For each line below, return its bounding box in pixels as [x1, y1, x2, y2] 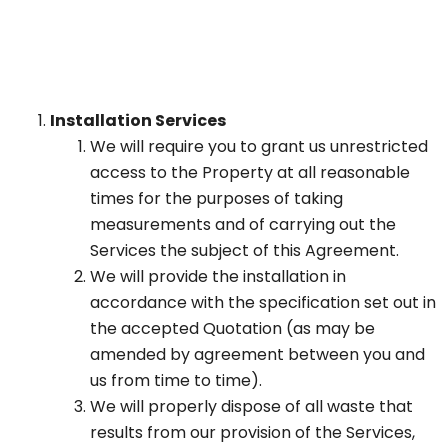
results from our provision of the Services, [90, 421, 415, 445]
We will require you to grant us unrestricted [90, 135, 428, 159]
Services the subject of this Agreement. [90, 239, 399, 263]
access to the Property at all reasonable [90, 161, 410, 185]
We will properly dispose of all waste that [90, 395, 413, 419]
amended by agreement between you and [90, 343, 425, 367]
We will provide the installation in [90, 265, 346, 289]
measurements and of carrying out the [90, 213, 396, 237]
